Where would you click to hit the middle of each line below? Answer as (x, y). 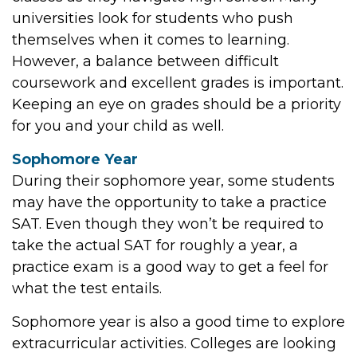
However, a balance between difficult (145, 61)
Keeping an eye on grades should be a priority (177, 104)
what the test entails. (87, 288)
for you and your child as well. (118, 126)
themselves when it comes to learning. (151, 40)
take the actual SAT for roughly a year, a (155, 245)
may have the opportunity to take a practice (169, 202)
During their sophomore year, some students (173, 181)
